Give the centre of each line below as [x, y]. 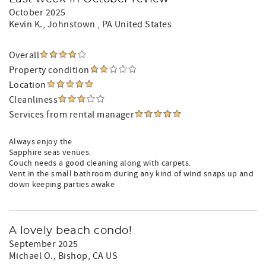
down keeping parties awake [62, 185]
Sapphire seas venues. [50, 153]
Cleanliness [34, 100]
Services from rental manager [72, 115]
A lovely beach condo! [71, 231]
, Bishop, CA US [85, 256]
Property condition [49, 70]
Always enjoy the [41, 142]
